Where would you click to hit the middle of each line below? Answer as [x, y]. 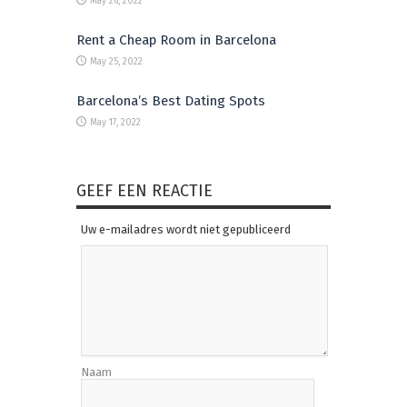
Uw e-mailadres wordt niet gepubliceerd [186, 230]
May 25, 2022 [116, 62]
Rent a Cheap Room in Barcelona [176, 40]
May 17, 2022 [115, 123]
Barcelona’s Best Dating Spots [171, 101]
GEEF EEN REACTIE [144, 191]
